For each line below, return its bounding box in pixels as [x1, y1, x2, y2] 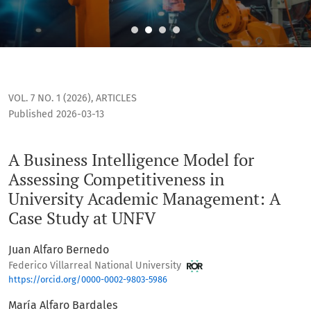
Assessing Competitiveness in [8, 168, 224, 191]
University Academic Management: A [8, 187, 280, 210]
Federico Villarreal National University [8, 260, 184, 272]
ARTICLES [96, 92, 137, 105]
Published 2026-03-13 [8, 108, 104, 121]
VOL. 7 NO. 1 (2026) [8, 92, 91, 105]
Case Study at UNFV [8, 207, 155, 230]
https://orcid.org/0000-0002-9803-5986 [8, 274, 167, 285]
